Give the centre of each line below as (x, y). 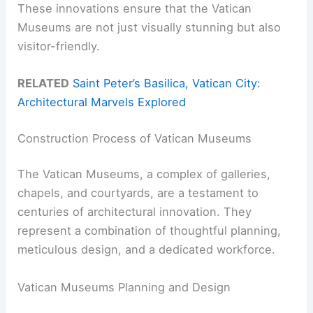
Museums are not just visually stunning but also (150, 28)
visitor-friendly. (59, 46)
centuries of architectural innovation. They (135, 212)
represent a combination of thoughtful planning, (150, 231)
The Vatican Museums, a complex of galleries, (144, 174)
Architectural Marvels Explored (102, 102)
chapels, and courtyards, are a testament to (138, 193)
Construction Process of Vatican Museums (135, 138)
